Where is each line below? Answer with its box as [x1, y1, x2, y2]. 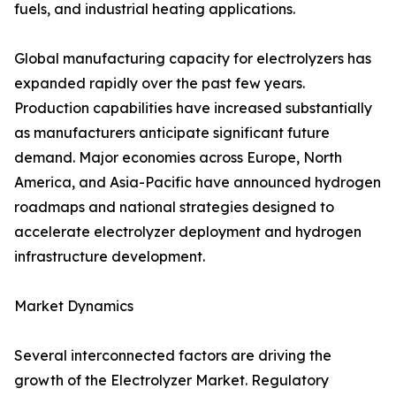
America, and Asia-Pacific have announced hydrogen [14, 173, 381, 192]
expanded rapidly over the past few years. [14, 74, 305, 93]
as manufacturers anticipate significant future [14, 124, 330, 142]
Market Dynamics [14, 297, 133, 316]
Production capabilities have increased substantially [14, 99, 372, 118]
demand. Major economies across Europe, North [14, 148, 342, 167]
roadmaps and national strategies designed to [14, 198, 334, 217]
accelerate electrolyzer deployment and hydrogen [14, 223, 362, 241]
